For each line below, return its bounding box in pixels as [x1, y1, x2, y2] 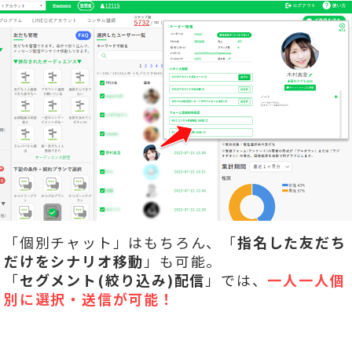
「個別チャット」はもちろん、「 [4, 231, 237, 252]
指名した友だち [237, 231, 346, 252]
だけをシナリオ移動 [4, 250, 145, 271]
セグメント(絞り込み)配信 [19, 269, 206, 290]
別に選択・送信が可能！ [4, 288, 175, 309]
